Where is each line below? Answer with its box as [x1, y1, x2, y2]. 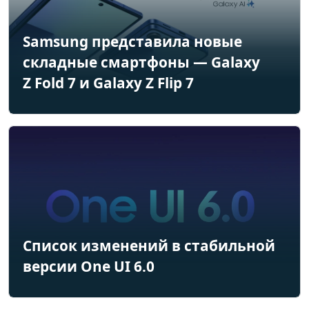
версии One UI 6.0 [23, 256, 154, 276]
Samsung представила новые [23, 31, 242, 51]
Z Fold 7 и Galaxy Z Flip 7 [23, 72, 194, 92]
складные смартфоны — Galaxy [23, 52, 260, 72]
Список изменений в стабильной [23, 235, 275, 255]
